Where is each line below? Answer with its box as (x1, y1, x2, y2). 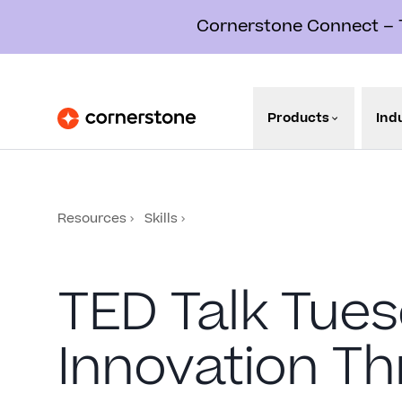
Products (267, 109, 330, 127)
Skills (144, 209, 178, 228)
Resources (57, 209, 127, 228)
